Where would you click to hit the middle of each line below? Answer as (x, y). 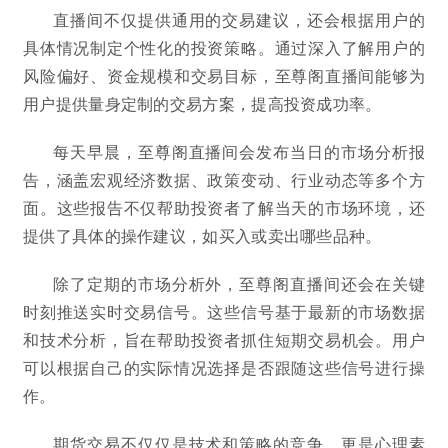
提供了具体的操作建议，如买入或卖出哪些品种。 (202, 235)
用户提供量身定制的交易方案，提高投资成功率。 (202, 103)
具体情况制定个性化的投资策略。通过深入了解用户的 (224, 47)
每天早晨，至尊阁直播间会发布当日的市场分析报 (239, 151)
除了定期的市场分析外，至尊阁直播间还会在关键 (239, 283)
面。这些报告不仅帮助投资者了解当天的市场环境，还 (224, 207)
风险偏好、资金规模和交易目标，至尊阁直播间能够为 (224, 75)
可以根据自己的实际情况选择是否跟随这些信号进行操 (224, 367)
